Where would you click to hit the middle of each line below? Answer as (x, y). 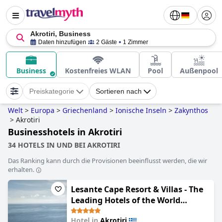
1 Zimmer (136, 42)
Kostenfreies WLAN (98, 71)
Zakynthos (191, 110)
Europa (43, 110)
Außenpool (199, 71)
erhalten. (21, 169)
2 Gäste (107, 42)
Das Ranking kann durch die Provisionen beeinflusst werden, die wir (108, 161)
